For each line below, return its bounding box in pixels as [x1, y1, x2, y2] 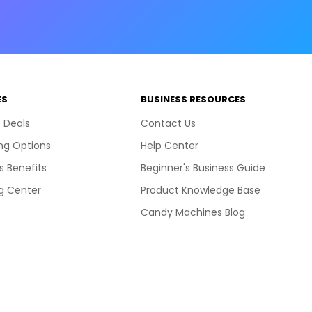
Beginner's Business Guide [140, 160, 265, 175]
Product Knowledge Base [140, 182, 260, 197]
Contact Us [140, 116, 196, 130]
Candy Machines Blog [140, 205, 245, 219]
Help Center [140, 138, 198, 153]
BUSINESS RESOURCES [140, 92, 246, 106]
